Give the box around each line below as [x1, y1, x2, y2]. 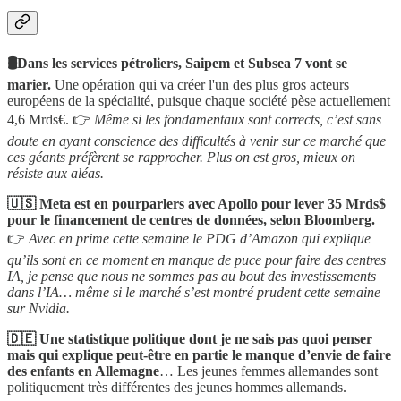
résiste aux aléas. [7, 166, 104, 182]
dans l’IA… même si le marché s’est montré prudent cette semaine [7, 285, 380, 301]
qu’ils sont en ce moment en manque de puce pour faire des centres [7, 252, 386, 269]
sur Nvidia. [7, 301, 70, 317]
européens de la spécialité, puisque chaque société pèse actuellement [7, 93, 390, 109]
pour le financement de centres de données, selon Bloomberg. [7, 212, 375, 228]
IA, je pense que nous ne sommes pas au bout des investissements [7, 269, 376, 285]
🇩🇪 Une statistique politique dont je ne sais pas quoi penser [7, 331, 372, 347]
